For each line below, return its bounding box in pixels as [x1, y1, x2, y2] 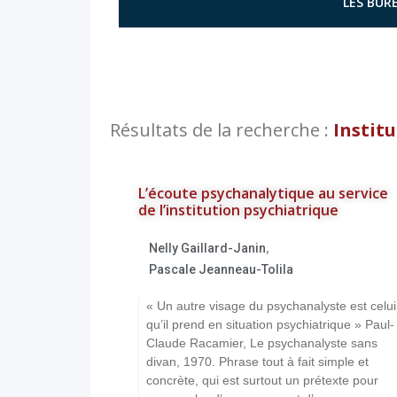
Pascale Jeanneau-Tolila [149, 262, 293, 276]
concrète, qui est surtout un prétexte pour [146, 373, 378, 387]
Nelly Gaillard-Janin [149, 241, 266, 255]
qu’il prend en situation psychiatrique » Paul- [146, 317, 394, 331]
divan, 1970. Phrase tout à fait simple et [146, 354, 369, 369]
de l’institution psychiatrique [138, 200, 339, 220]
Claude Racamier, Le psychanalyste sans [146, 336, 378, 350]
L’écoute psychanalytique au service [138, 183, 388, 203]
